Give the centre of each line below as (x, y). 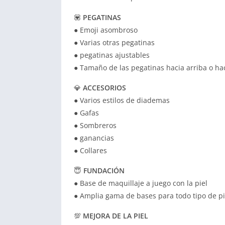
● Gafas (86, 113)
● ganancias (94, 138)
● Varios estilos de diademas (122, 100)
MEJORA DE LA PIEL (116, 216)
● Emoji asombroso (106, 30)
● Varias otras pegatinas (114, 42)
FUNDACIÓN (104, 171)
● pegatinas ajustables (112, 55)
